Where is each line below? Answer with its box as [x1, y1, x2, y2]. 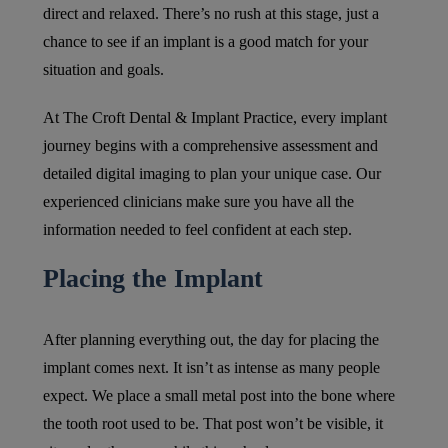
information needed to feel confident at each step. [42, 221, 352, 239]
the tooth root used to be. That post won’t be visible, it [42, 415, 383, 433]
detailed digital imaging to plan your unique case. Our [42, 165, 381, 183]
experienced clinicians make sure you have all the [42, 193, 354, 211]
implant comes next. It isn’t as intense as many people [42, 359, 380, 377]
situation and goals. [42, 61, 164, 79]
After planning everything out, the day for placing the [42, 331, 379, 349]
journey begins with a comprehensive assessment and [42, 137, 378, 155]
